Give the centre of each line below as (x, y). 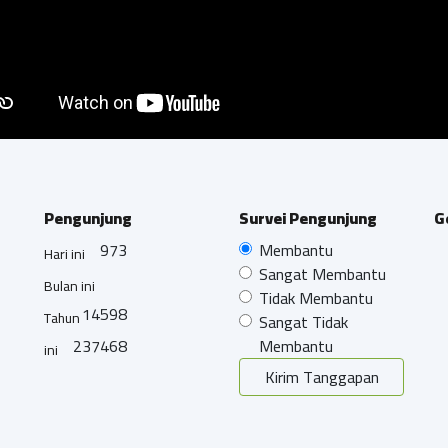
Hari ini (64, 253)
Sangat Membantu (322, 273)
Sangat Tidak (303, 321)
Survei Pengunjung (308, 217)
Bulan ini (69, 285)
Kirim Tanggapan (321, 376)
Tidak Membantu (316, 297)
